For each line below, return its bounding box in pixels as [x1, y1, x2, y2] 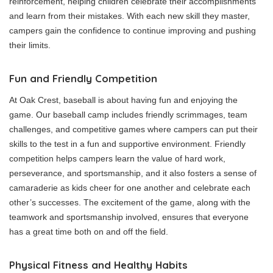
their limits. [9, 40, 51, 51]
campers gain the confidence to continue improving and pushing [9, 26, 256, 36]
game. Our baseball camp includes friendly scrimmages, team [9, 110, 247, 120]
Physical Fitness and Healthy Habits [9, 258, 188, 272]
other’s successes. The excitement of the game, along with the [9, 197, 250, 208]
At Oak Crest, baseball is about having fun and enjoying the [9, 95, 238, 105]
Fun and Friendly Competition [9, 72, 157, 85]
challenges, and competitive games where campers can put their [9, 124, 258, 135]
